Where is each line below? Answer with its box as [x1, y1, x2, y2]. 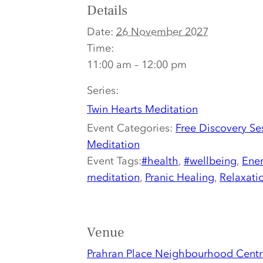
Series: [87, 84, 119, 97]
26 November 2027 [116, 25, 208, 38]
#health [141, 154, 178, 167]
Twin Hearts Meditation [87, 103, 198, 116]
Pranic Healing [145, 171, 214, 184]
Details [87, 2, 127, 20]
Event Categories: [87, 122, 173, 134]
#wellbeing [184, 154, 237, 167]
